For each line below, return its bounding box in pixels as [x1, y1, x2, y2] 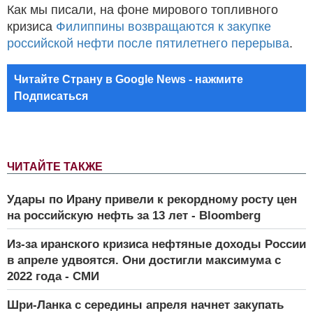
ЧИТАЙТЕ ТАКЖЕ [7, 160, 103, 173]
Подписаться [14, 89, 88, 102]
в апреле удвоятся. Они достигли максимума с [7, 253, 281, 267]
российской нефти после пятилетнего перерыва [7, 36, 289, 50]
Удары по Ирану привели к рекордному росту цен [7, 192, 297, 206]
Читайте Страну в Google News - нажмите [14, 73, 243, 85]
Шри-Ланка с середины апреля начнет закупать [7, 298, 284, 312]
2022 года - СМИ [7, 269, 99, 283]
